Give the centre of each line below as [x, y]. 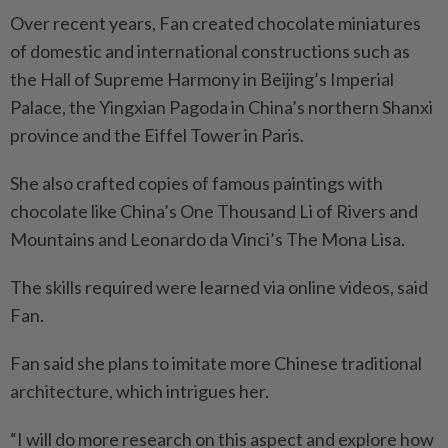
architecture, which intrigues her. [139, 391]
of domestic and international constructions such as [210, 51]
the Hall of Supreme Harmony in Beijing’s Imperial [202, 79]
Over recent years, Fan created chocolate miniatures [215, 23]
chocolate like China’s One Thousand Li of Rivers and [214, 211]
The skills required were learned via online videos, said [219, 287]
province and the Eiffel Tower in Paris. [157, 135]
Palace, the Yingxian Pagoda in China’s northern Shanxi [221, 107]
